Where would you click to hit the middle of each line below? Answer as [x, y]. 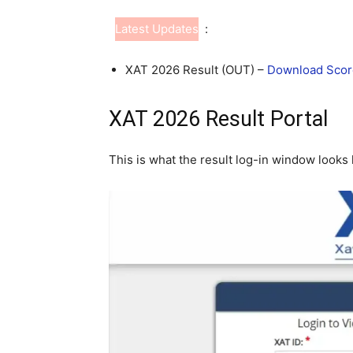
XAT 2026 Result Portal [218, 119]
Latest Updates [157, 29]
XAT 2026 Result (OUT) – [196, 70]
